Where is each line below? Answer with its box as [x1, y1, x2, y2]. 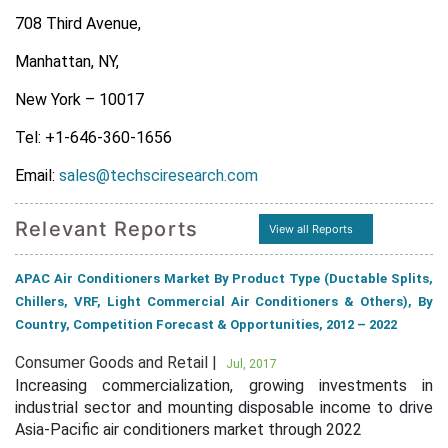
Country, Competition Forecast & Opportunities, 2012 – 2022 [15, 317, 397, 332]
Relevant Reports [15, 217, 199, 241]
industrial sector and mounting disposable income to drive [15, 398, 433, 417]
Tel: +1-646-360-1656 [15, 128, 172, 147]
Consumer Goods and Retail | [15, 353, 221, 372]
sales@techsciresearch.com [59, 166, 258, 185]
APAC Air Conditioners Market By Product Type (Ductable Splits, [15, 271, 433, 286]
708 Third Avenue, [15, 14, 141, 33]
